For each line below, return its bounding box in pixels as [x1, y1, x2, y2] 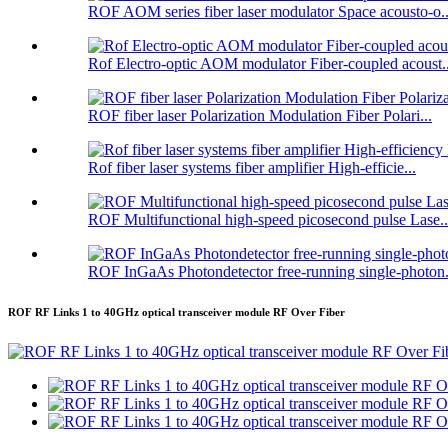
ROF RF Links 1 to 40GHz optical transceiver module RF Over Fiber [8, 306, 345, 319]
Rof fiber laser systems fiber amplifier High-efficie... [88, 159, 416, 177]
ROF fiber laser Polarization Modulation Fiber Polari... [88, 107, 432, 125]
